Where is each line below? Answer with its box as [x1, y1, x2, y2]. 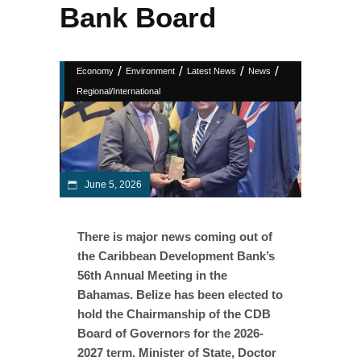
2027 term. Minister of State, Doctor [77, 345, 276, 359]
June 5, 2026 [82, 178, 142, 190]
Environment [126, 66, 175, 76]
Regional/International [77, 86, 160, 96]
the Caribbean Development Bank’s [77, 248, 275, 263]
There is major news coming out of [77, 229, 272, 243]
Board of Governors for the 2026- [77, 326, 263, 340]
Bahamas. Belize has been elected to [77, 287, 283, 301]
